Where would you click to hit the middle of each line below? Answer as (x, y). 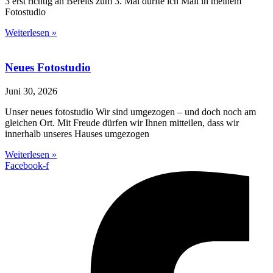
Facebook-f (27, 165)
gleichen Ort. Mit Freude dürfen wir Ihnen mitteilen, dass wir (122, 122)
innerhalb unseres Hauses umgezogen (77, 133)
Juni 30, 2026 (31, 91)
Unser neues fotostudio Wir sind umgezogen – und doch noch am (130, 112)
